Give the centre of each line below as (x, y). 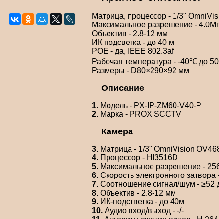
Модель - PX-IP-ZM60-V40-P (150, 106)
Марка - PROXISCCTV (140, 114)
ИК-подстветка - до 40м (141, 202)
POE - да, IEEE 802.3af (133, 51)
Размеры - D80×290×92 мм (141, 71)
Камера (117, 132)
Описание (122, 88)
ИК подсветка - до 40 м (133, 43)
